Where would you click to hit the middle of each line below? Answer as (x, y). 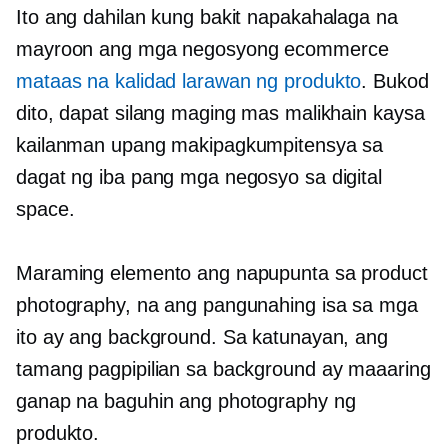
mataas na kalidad (96, 81)
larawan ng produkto (269, 81)
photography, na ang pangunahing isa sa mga (217, 305)
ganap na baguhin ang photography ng (186, 401)
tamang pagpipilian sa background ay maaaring (223, 369)
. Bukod (395, 81)
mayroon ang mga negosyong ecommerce (202, 49)
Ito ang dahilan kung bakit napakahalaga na (207, 17)
